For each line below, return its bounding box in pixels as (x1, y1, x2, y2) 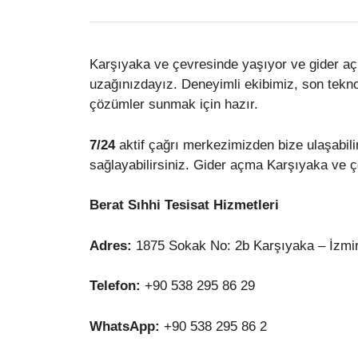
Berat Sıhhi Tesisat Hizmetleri (89, 197, 279, 213)
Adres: (89, 237, 132, 253)
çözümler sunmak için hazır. (89, 97, 258, 112)
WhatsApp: (89, 318, 160, 334)
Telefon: (89, 278, 141, 293)
